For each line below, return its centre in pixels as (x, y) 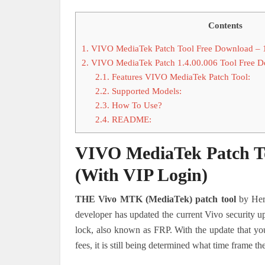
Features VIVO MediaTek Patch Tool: (180, 77)
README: (130, 119)
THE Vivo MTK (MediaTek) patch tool (156, 199)
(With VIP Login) (141, 175)
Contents (225, 25)
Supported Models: (145, 91)
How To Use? (135, 105)
